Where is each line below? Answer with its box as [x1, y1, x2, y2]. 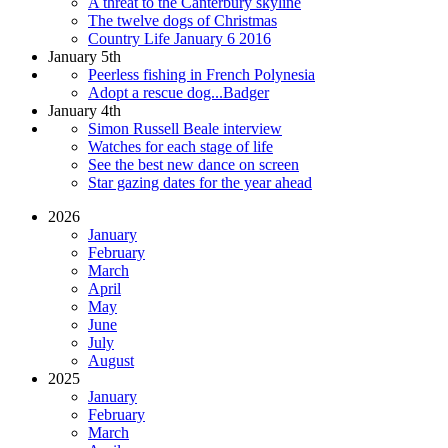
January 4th [48, 101, 121, 119]
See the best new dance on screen [88, 155, 299, 173]
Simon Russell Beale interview [88, 119, 282, 137]
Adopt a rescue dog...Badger [88, 83, 269, 101]
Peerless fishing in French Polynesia [88, 65, 315, 83]
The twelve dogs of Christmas [88, 11, 277, 29]
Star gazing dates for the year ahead [88, 173, 312, 191]
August [88, 351, 134, 369]
